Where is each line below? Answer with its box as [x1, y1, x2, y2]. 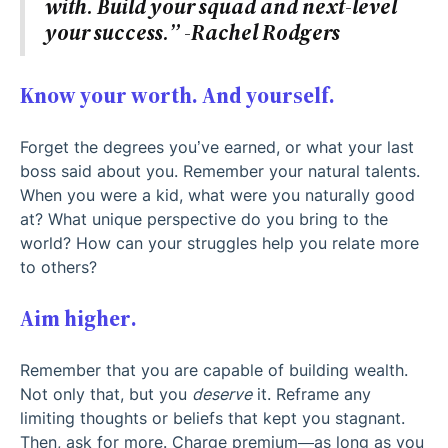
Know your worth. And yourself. [20, 81, 343, 111]
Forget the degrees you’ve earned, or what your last [20, 137, 414, 158]
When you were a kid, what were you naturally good [20, 185, 415, 206]
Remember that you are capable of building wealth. [20, 360, 408, 381]
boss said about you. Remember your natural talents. [20, 161, 420, 182]
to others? [20, 257, 102, 278]
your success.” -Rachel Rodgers [45, 18, 340, 48]
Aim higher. [20, 304, 137, 334]
